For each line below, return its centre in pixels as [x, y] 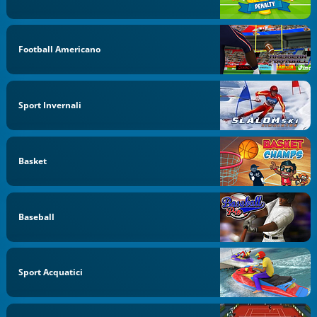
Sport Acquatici [51, 272]
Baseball [37, 217]
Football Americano [60, 50]
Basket [33, 161]
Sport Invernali [50, 105]
